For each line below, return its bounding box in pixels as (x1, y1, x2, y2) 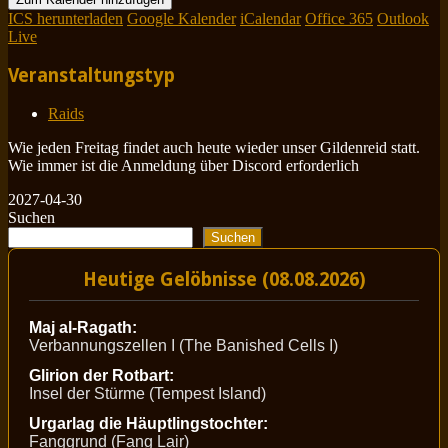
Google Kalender (127, 10, 236, 28)
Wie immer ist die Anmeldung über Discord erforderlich (8, 156, 359, 174)
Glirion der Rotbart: (29, 367, 174, 385)
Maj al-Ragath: (29, 319, 137, 337)
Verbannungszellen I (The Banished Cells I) (29, 337, 338, 355)
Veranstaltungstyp (8, 65, 175, 87)
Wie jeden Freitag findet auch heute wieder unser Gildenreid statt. (8, 138, 420, 156)
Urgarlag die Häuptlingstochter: (29, 415, 268, 433)
